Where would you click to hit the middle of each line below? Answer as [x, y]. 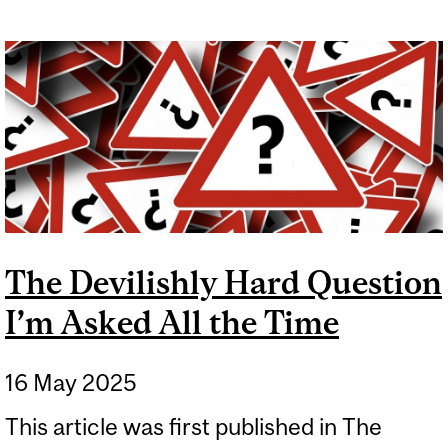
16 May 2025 [71, 383]
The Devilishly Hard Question [223, 282]
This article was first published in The [193, 427]
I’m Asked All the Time [172, 322]
